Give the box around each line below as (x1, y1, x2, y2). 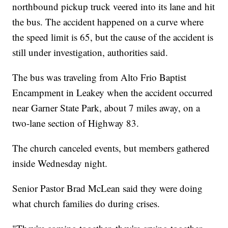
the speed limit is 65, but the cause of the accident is (12, 30, 214, 43)
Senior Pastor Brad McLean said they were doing (12, 181, 203, 194)
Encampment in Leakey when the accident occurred (12, 85, 213, 99)
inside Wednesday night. (12, 156, 108, 169)
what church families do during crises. (12, 196, 160, 210)
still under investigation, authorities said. (12, 45, 168, 59)
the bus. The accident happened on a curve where (12, 15, 204, 28)
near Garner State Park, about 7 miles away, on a (12, 101, 201, 114)
